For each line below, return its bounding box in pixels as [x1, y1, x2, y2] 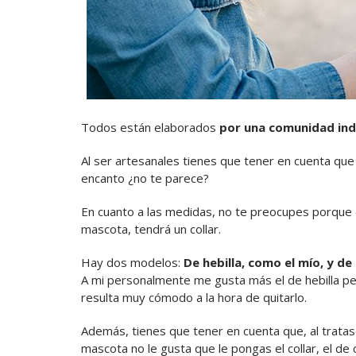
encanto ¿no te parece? [81, 170, 209, 187]
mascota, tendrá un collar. [81, 221, 221, 238]
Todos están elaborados [81, 119, 219, 136]
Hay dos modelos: [81, 254, 184, 271]
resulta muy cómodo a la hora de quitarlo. [81, 289, 307, 306]
